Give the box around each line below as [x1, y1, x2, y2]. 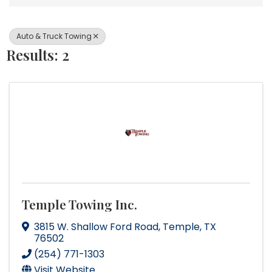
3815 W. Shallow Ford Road [34, 219, 158, 234]
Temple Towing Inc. [22, 195, 137, 212]
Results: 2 [6, 44, 69, 64]
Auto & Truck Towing [16, 30, 92, 41]
